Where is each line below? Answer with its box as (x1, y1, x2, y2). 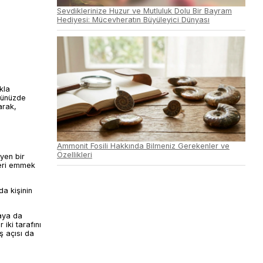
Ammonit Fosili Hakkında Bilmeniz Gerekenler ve (57, 141, 230, 150)
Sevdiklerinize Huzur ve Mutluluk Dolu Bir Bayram (57, 6, 232, 15)
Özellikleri (57, 150, 92, 159)
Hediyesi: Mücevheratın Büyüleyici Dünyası (57, 15, 210, 24)
